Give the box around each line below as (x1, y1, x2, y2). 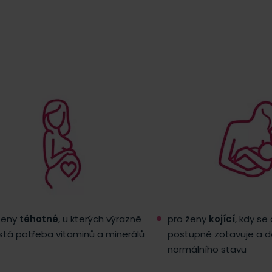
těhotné (19, 212, 58, 225)
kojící (209, 212, 235, 225)
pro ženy (168, 212, 209, 225)
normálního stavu (168, 242, 246, 256)
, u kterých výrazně (58, 212, 141, 225)
